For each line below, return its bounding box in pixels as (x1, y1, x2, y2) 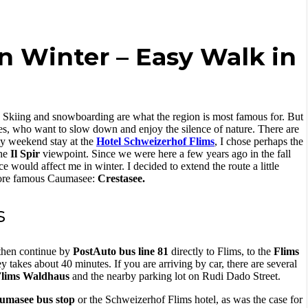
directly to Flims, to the (168, 245, 274, 257)
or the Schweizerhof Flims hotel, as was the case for (75, 293, 302, 305)
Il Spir (10, 147, 40, 159)
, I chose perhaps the (214, 135, 303, 147)
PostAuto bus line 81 (73, 245, 168, 257)
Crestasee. (98, 172, 145, 184)
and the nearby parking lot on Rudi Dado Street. (69, 269, 280, 282)
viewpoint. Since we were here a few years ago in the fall (40, 147, 291, 159)
